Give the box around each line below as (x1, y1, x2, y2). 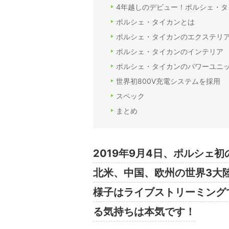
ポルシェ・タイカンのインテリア (116, 47, 223, 56)
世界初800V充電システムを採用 (116, 77, 220, 86)
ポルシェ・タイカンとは (116, 17, 195, 27)
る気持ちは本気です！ (93, 205, 195, 218)
